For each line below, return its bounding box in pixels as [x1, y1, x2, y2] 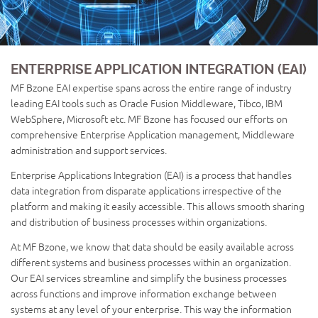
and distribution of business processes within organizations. [11, 216, 267, 229]
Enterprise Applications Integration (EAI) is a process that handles [11, 170, 292, 182]
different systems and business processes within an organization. [11, 257, 291, 269]
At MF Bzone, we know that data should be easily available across [11, 241, 294, 253]
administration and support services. [11, 145, 167, 157]
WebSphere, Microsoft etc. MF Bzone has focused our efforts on [11, 114, 287, 126]
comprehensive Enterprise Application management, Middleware [11, 129, 295, 141]
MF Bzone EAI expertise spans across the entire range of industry [11, 82, 292, 94]
